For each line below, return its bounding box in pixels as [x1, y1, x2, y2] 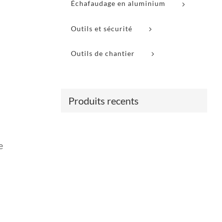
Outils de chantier [70, 49, 135, 57]
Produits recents [68, 95, 139, 107]
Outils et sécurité [70, 24, 132, 33]
